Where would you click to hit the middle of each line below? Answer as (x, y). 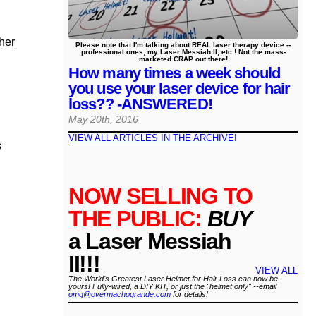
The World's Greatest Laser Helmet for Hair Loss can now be (173, 279)
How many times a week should (174, 73)
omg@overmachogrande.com (120, 294)
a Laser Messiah (150, 242)
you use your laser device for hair (180, 89)
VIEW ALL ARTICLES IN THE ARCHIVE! (153, 138)
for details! (189, 294)
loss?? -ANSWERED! (140, 104)
